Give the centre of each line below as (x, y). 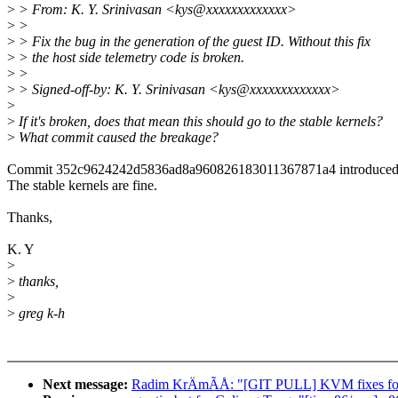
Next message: (87, 385)
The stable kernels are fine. (82, 186)
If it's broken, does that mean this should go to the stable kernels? (199, 122)
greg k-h (40, 314)
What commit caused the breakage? (117, 138)
